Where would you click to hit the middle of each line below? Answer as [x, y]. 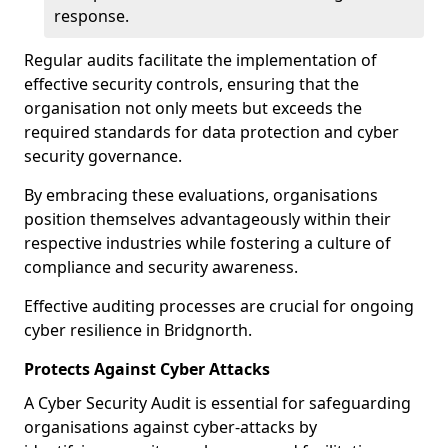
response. [91, 16]
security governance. [103, 156]
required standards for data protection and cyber [211, 132]
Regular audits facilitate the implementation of [200, 60]
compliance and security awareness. [161, 267]
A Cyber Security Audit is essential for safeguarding [217, 403]
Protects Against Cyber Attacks [147, 369]
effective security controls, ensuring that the [191, 84]
